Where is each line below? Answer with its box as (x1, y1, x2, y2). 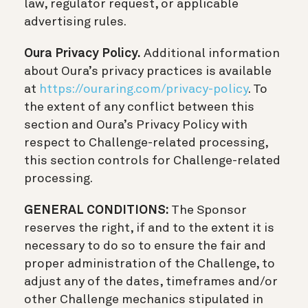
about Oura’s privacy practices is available (24, 65, 272, 78)
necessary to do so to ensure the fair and (24, 239, 266, 252)
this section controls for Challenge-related (24, 154, 280, 167)
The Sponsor (168, 203, 247, 217)
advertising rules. (24, 15, 126, 28)
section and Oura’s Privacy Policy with (24, 118, 247, 131)
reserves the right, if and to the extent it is (24, 221, 274, 234)
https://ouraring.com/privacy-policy (39, 82, 248, 96)
